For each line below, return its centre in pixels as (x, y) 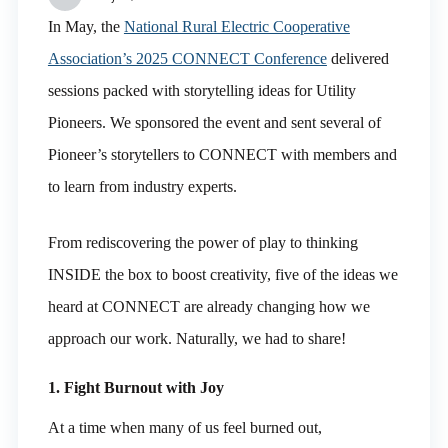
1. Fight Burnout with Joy (135, 387)
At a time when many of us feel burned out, (184, 427)
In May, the (85, 26)
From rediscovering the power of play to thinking (202, 242)
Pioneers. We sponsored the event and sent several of (214, 122)
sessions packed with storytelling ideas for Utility (201, 90)
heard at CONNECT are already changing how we (208, 306)
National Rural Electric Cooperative (236, 26)
